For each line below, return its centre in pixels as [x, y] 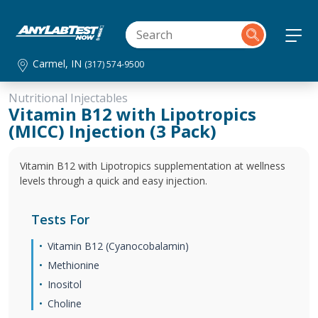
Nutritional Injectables [68, 98]
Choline [65, 303]
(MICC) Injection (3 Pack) [113, 131]
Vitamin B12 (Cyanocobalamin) [118, 246]
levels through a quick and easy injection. [114, 181]
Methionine [73, 265]
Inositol [65, 284]
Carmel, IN [59, 64]
